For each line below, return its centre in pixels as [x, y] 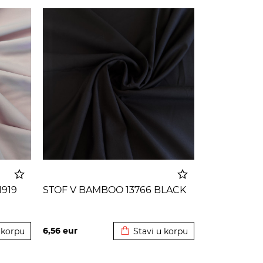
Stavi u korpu [160, 231]
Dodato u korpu [154, 213]
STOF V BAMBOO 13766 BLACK [115, 190]
